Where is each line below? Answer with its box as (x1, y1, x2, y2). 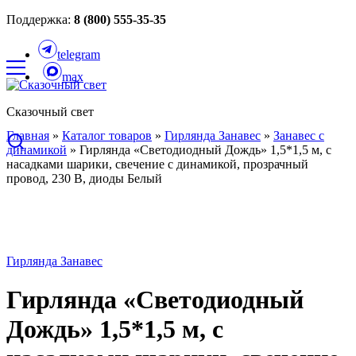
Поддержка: (6, 13, 74, 26)
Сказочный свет (6, 105, 94, 118)
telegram (57, 48, 100, 61)
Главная (6, 129, 49, 142)
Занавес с (273, 129, 324, 142)
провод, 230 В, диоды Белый (6, 172, 162, 185)
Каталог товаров (62, 129, 152, 142)
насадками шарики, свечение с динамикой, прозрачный (6, 157, 308, 171)
